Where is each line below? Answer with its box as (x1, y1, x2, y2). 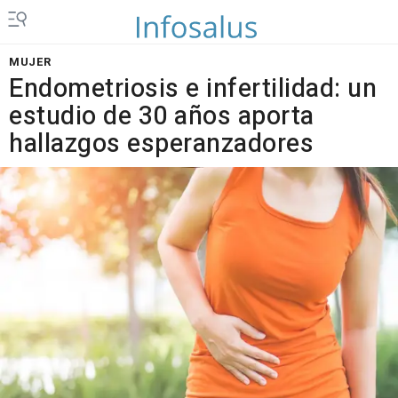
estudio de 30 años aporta (9, 98, 314, 135)
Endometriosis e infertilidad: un (9, 70, 377, 107)
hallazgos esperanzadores (9, 125, 314, 163)
